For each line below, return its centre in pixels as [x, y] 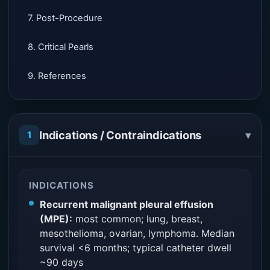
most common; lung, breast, [137, 219]
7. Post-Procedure [65, 18]
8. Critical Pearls [61, 47]
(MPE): [56, 219]
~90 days [61, 262]
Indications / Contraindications [121, 135]
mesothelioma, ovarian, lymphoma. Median [137, 233]
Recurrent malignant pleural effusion [127, 204]
